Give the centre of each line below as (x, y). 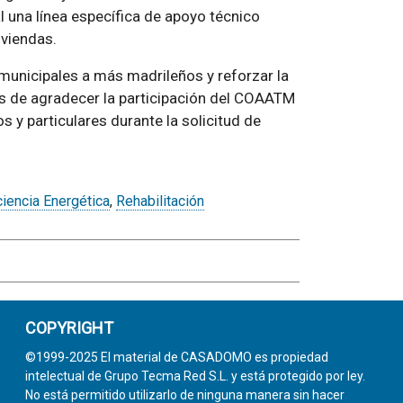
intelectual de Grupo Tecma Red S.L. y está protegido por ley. (195, 376)
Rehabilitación (160, 201)
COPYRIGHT (69, 328)
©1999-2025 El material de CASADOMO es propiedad (177, 357)
